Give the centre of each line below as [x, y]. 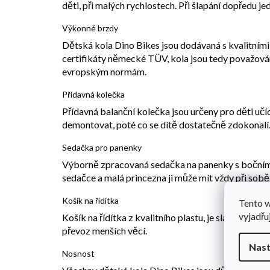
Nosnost [78, 253]
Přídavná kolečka [93, 94]
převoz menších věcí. [105, 230]
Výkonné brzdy [90, 28]
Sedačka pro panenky [102, 147]
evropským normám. [104, 71]
